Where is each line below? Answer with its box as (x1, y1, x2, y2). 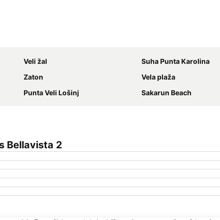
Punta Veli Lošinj (24, 88, 79, 97)
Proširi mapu (132, 35, 171, 44)
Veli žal (24, 57, 47, 65)
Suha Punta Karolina (141, 57, 210, 65)
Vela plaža (141, 73, 175, 81)
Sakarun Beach (141, 88, 192, 97)
